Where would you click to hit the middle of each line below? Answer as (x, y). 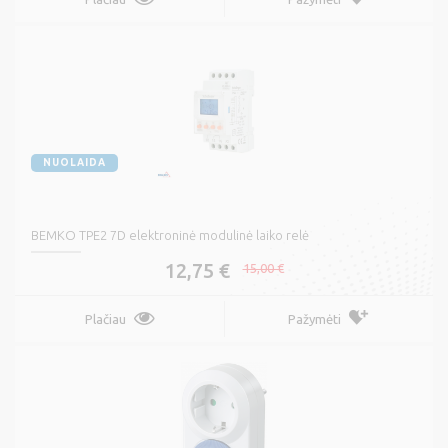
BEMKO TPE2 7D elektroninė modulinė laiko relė (170, 235)
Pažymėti (314, 319)
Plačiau (105, 319)
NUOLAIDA (74, 163)
